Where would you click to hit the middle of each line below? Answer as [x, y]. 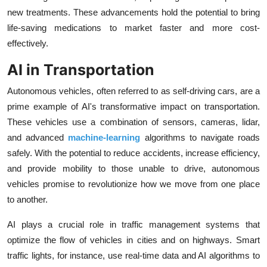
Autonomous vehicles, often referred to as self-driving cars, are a [133, 91]
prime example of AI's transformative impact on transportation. [133, 107]
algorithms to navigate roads [200, 138]
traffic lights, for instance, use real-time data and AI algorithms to [133, 256]
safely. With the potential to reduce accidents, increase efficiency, [133, 153]
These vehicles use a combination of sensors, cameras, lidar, [133, 122]
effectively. [28, 44]
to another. [27, 200]
